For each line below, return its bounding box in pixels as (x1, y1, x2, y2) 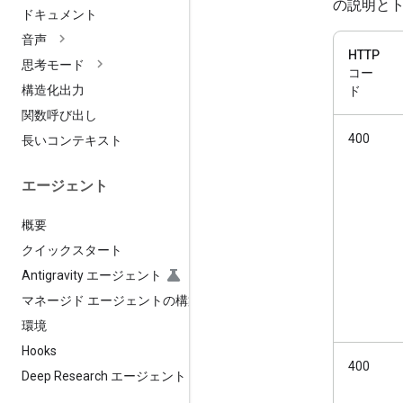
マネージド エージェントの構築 (22, 292, 201, 308)
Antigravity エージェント (22, 267, 162, 282)
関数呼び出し (22, 108, 97, 123)
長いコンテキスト (22, 133, 122, 148)
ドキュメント (22, 7, 97, 22)
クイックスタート (22, 242, 122, 257)
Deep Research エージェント (22, 368, 186, 383)
